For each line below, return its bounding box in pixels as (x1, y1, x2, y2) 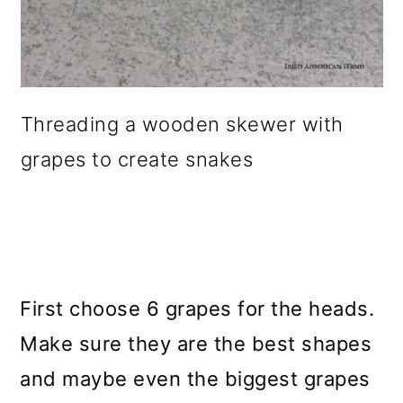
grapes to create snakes (20, 148, 253, 171)
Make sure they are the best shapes (20, 332, 372, 355)
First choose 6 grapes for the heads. (20, 297, 375, 320)
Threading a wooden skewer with (20, 112, 344, 136)
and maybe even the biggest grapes (20, 367, 371, 390)
